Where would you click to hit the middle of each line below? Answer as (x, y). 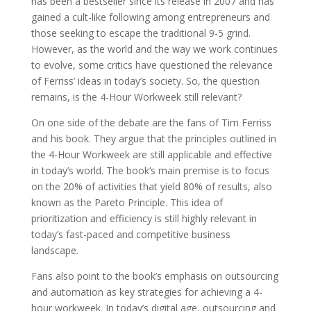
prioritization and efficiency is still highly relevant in (144, 218)
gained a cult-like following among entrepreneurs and (150, 17)
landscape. (54, 250)
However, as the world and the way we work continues (154, 49)
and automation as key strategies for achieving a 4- (146, 292)
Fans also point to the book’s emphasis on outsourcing (154, 276)
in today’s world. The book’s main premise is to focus (150, 170)
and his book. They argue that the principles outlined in (153, 138)
